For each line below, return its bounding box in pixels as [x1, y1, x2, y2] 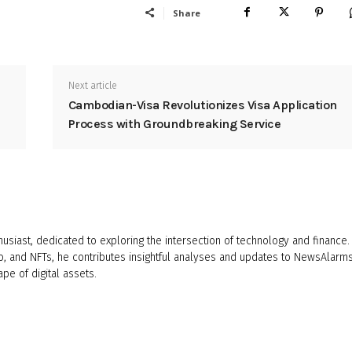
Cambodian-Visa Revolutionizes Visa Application [68, 97, 337, 112]
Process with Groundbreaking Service [68, 115, 281, 131]
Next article [68, 79, 117, 91]
